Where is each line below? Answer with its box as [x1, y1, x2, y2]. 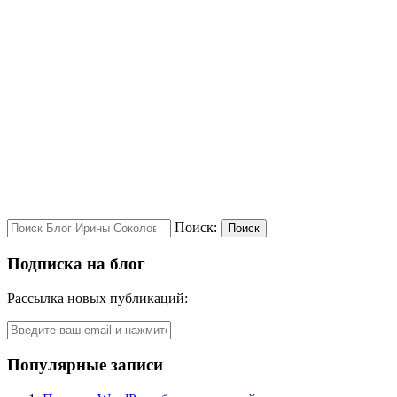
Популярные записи [7, 355, 163, 375]
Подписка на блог [7, 253, 145, 273]
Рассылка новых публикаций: [7, 290, 188, 306]
